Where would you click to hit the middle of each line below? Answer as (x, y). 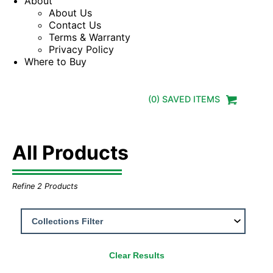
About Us (70, 13)
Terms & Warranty (90, 37)
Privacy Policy (81, 49)
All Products (70, 152)
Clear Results (136, 256)
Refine (25, 186)
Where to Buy (55, 62)
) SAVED (175, 99)
